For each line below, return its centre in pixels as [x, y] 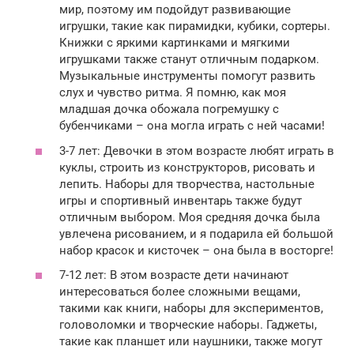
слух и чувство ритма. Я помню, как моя [173, 93]
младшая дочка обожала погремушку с [169, 109]
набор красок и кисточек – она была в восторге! [196, 250]
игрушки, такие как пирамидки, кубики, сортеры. [195, 26]
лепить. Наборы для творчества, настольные [187, 184]
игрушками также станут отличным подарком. [189, 60]
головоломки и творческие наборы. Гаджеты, [188, 325]
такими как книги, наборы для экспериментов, [191, 309]
